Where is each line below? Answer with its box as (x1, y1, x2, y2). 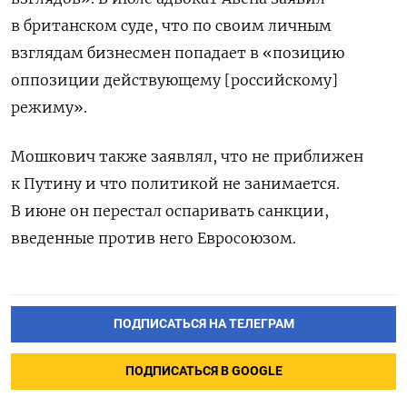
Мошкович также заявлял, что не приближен (11, 147, 363, 166)
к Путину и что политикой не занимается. (11, 174, 340, 194)
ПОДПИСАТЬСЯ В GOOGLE (124, 363, 283, 380)
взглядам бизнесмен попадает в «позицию (11, 44, 344, 63)
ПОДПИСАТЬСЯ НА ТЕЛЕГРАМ (113, 316, 294, 333)
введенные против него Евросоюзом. (11, 229, 296, 248)
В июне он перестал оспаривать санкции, (11, 202, 329, 221)
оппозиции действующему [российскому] (11, 71, 338, 90)
